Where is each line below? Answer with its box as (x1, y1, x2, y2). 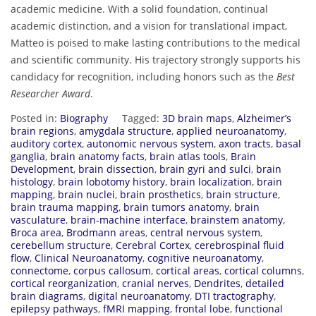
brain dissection (78, 162, 154, 176)
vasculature (11, 212, 66, 226)
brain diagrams (11, 288, 83, 303)
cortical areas (156, 263, 219, 277)
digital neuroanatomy (88, 288, 190, 303)
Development (11, 162, 73, 176)
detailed (245, 276, 284, 290)
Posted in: (11, 111, 60, 125)
